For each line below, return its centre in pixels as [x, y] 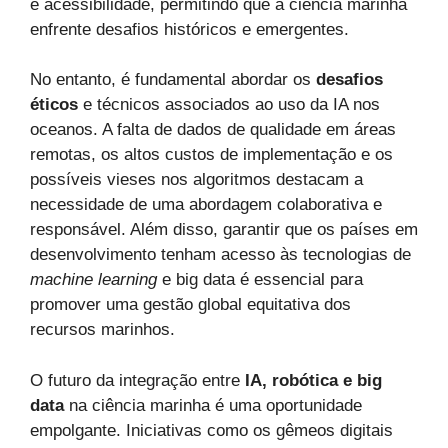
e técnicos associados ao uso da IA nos [229, 105]
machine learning [93, 280]
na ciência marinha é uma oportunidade [213, 405]
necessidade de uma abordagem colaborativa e [206, 205]
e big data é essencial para [260, 280]
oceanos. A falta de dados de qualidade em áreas [213, 130]
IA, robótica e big [313, 380]
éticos [54, 105]
